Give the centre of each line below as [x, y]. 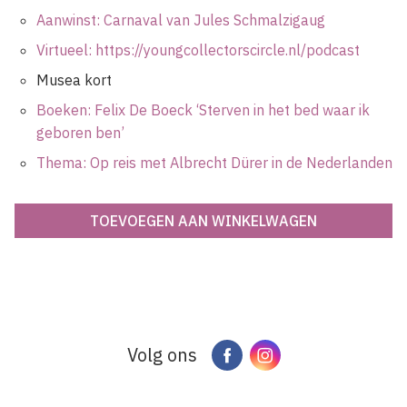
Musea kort [74, 80]
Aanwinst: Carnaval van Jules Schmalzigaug [181, 20]
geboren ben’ [80, 133]
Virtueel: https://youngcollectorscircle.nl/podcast [198, 50]
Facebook [271, 355]
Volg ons [162, 355]
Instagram [313, 355]
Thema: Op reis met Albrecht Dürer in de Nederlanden [214, 163]
